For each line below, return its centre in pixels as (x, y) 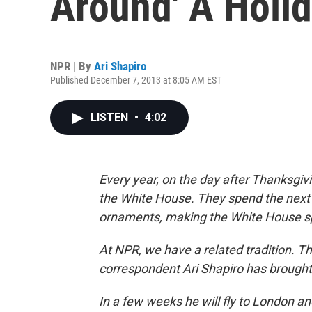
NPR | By (72, 66)
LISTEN (111, 117)
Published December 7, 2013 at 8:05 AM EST (136, 80)
